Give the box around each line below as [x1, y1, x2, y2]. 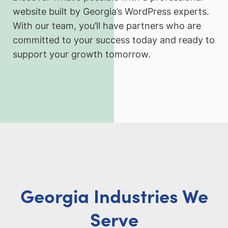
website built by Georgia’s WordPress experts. [13, 6, 209, 17]
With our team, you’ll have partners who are [13, 20, 201, 31]
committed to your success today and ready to [13, 34, 215, 45]
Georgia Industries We [20, 182, 208, 208]
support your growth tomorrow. [13, 48, 151, 60]
